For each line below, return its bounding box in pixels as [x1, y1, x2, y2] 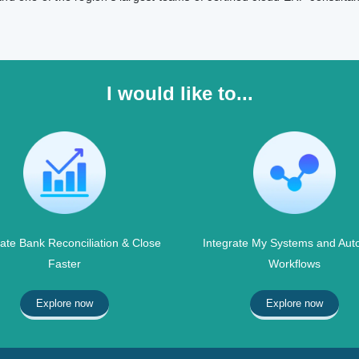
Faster [47, 256, 81, 270]
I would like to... [106, 82, 253, 104]
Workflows [268, 256, 321, 270]
